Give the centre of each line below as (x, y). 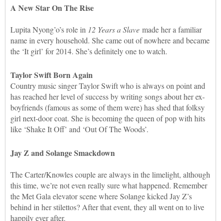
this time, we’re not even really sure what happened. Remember (109, 185)
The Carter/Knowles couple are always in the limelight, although (110, 174)
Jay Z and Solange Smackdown (63, 152)
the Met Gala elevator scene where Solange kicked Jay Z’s (101, 196)
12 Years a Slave (114, 29)
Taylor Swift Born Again (52, 74)
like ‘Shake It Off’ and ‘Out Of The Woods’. (79, 129)
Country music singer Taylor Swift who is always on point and (108, 85)
